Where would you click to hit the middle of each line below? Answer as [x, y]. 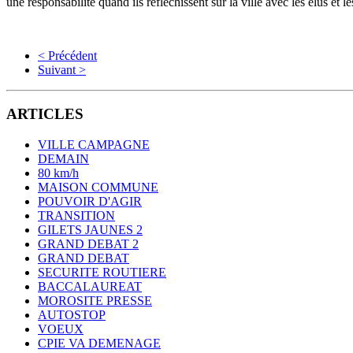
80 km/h [58, 173]
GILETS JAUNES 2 [90, 230]
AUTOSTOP [72, 315]
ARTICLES [45, 114]
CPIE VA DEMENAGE [99, 344]
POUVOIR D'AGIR [90, 202]
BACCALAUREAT [90, 287]
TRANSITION [76, 216]
